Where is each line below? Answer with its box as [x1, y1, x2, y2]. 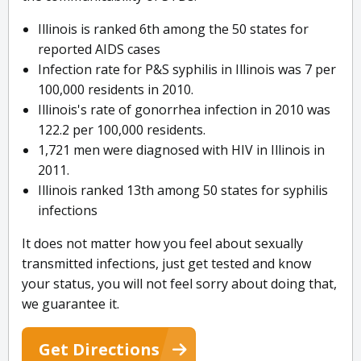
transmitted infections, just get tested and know [22, 255, 311, 273]
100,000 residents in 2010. [38, 81, 193, 99]
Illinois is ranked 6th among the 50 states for [38, 20, 309, 39]
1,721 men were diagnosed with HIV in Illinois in [38, 141, 325, 160]
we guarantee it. [22, 295, 119, 313]
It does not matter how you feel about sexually [22, 234, 303, 253]
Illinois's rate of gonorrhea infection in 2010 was [38, 101, 330, 119]
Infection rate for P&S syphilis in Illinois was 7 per [38, 60, 336, 79]
